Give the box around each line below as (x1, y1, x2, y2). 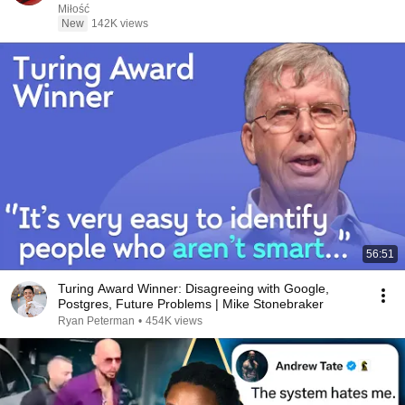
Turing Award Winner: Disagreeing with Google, (58, 281, 329, 296)
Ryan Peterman (58, 315, 135, 327)
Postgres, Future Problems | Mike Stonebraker (58, 297, 324, 311)
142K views (91, 17, 148, 30)
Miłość (58, 3, 89, 15)
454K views (146, 315, 202, 327)
